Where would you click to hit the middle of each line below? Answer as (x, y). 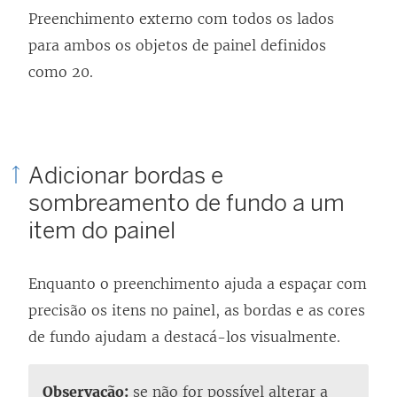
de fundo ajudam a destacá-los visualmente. (184, 336)
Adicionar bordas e (126, 175)
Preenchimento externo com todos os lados (181, 18)
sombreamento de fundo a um (187, 202)
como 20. (61, 71)
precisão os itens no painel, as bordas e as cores (197, 310)
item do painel (102, 230)
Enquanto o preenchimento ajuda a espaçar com (198, 283)
